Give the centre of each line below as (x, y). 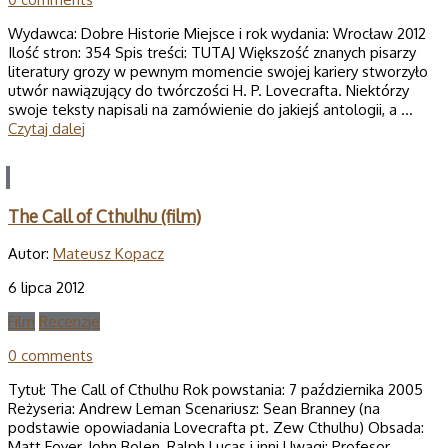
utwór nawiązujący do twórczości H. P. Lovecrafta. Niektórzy (208, 91)
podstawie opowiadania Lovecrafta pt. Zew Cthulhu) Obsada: (216, 428)
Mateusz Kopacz (108, 254)
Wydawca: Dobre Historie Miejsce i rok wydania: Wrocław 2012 (217, 34)
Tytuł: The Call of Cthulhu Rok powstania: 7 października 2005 (215, 390)
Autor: (30, 254)
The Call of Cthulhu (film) (104, 215)
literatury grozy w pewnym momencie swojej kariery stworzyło (218, 72)
